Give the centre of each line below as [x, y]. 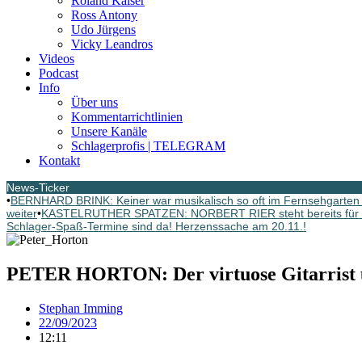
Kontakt [59, 160]
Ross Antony [104, 15]
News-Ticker [38, 187]
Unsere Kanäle [109, 131]
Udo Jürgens [103, 29]
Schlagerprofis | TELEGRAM [148, 146]
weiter [22, 213]
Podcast [59, 73]
